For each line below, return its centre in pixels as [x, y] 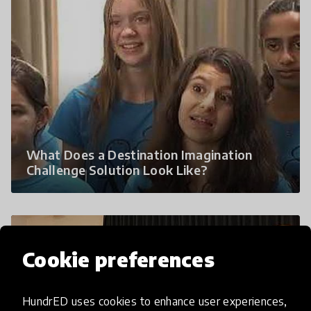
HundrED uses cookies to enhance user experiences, [155, 301]
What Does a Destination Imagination [140, 155]
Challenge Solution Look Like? [117, 170]
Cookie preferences [119, 259]
